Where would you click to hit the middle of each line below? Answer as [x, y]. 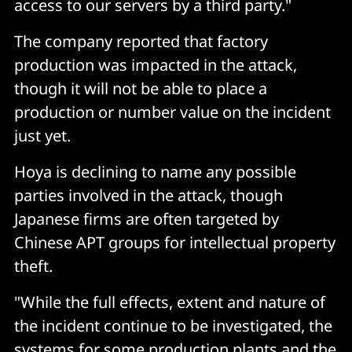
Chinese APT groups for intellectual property [175, 242]
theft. [33, 266]
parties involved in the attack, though [148, 195]
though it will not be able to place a [141, 88]
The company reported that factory [141, 41]
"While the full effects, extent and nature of [170, 302]
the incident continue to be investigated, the [173, 325]
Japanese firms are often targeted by [147, 218]
